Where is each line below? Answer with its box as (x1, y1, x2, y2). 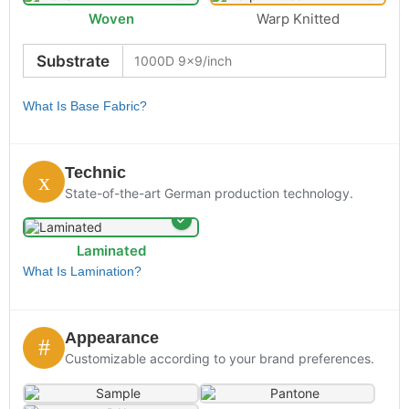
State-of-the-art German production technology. (65, 184, 353, 201)
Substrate (37, 51, 110, 70)
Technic (65, 163, 126, 182)
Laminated (76, 242, 146, 260)
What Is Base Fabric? (23, 99, 147, 114)
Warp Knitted (257, 10, 340, 28)
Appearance (65, 329, 159, 348)
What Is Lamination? (23, 264, 142, 279)
